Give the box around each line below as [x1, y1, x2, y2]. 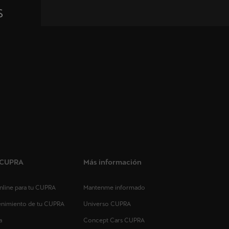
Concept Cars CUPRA [83, 217, 145, 224]
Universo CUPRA [83, 200, 131, 208]
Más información [83, 158, 142, 167]
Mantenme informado [83, 184, 146, 192]
